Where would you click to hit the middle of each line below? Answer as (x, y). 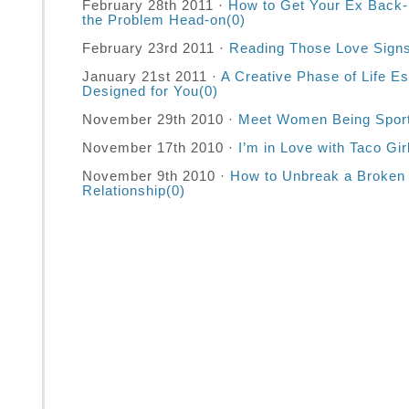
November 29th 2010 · (160, 120)
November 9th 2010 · (156, 176)
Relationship (124, 191)
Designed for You (141, 91)
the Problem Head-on (154, 20)
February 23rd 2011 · (156, 48)
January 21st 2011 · (152, 77)
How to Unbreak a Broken (318, 176)
